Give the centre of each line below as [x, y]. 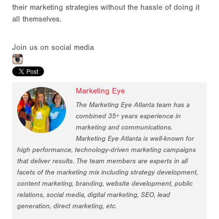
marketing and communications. [124, 127]
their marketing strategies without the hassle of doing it [106, 7]
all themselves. [38, 19]
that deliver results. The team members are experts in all [102, 161]
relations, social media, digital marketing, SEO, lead [94, 195]
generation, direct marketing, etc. [67, 206]
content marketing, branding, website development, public [105, 183]
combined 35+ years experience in [128, 116]
